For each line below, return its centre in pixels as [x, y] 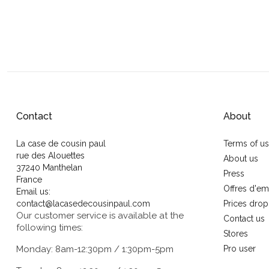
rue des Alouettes [50, 156]
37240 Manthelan [49, 168]
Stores [236, 234]
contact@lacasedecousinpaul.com [83, 204]
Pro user [240, 249]
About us [241, 159]
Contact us [244, 219]
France [29, 180]
